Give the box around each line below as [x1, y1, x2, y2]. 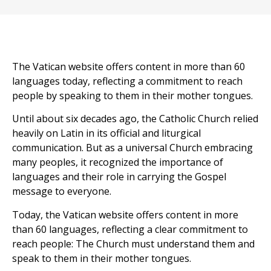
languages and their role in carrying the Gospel [12, 170, 226, 184]
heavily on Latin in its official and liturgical [12, 126, 201, 140]
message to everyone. [12, 184, 111, 198]
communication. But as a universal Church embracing [12, 141, 253, 155]
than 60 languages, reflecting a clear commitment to [12, 222, 248, 236]
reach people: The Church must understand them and [12, 237, 255, 250]
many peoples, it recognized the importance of [12, 155, 223, 169]
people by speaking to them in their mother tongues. [12, 88, 253, 102]
